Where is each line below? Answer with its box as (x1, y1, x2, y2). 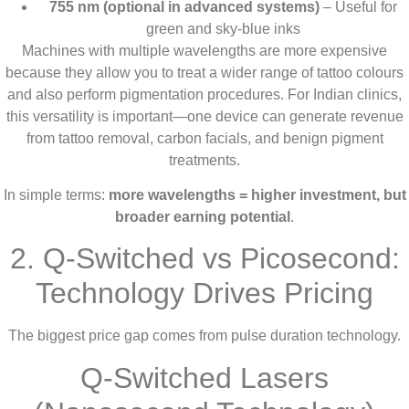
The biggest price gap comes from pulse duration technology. (8, 328, 401, 344)
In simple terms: (3, 186, 109, 203)
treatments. (169, 152, 240, 168)
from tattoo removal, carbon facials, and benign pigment (26, 130, 383, 146)
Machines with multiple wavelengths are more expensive (22, 42, 387, 58)
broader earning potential (115, 208, 290, 225)
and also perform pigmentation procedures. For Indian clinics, (7, 86, 402, 102)
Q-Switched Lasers (80, 361, 329, 394)
